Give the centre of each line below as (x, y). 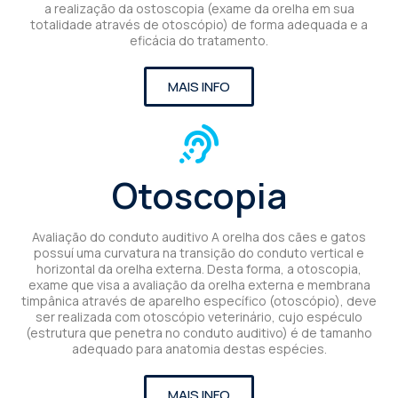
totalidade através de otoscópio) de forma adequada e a (199, 24)
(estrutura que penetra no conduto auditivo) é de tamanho (199, 332)
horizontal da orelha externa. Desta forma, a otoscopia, (199, 268)
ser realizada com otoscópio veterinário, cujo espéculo (199, 316)
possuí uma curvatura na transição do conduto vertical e (199, 252)
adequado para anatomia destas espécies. (199, 348)
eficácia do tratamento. (199, 40)
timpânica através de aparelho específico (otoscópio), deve (199, 300)
